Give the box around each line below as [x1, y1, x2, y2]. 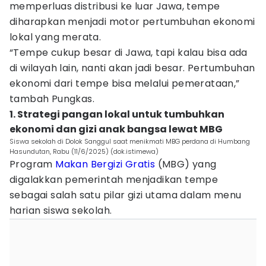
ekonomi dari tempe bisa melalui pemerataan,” [9, 77, 240, 90]
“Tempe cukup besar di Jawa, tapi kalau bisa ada [9, 46, 248, 59]
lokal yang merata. [9, 30, 102, 44]
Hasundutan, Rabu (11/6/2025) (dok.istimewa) [9, 147, 159, 156]
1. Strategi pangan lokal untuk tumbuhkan [9, 107, 224, 121]
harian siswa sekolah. [9, 204, 112, 217]
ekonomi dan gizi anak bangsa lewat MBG [9, 122, 223, 136]
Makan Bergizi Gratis [55, 157, 156, 171]
